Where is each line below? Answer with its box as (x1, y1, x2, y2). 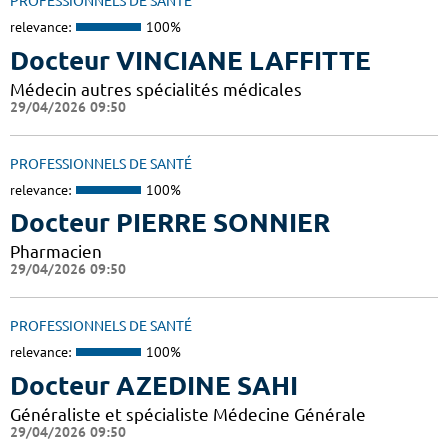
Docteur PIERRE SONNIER (10, 208, 330, 238)
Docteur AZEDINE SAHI (10, 370, 298, 400)
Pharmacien (10, 242, 102, 262)
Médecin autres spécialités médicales (10, 79, 302, 99)
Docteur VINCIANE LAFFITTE (10, 45, 371, 75)
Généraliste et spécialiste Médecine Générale (10, 404, 366, 424)
